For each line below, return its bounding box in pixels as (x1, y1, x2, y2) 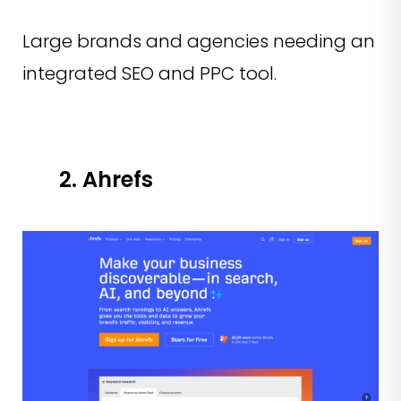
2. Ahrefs (59, 165, 153, 195)
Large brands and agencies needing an (22, 29, 375, 55)
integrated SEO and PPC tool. (22, 61, 277, 87)
